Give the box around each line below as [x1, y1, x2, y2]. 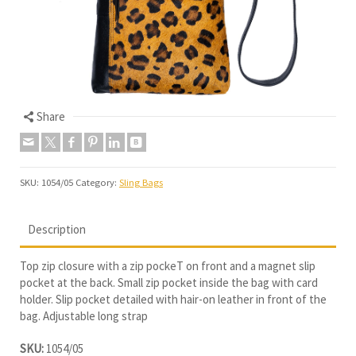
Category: [75, 176, 119, 188]
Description [28, 221, 86, 237]
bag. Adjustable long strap [20, 308, 148, 323]
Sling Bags [119, 176, 163, 188]
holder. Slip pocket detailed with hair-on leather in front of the [20, 291, 327, 307]
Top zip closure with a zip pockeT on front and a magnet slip [20, 257, 315, 273]
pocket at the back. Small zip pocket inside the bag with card [20, 274, 318, 290]
